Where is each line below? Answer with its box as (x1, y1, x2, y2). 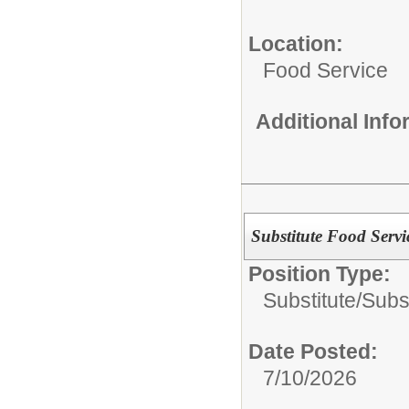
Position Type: (248, 261, 391, 286)
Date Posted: (248, 339, 378, 363)
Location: (248, 31, 343, 56)
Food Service (263, 58, 388, 82)
